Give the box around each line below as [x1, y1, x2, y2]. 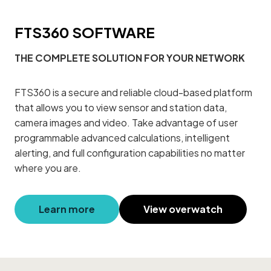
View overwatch [143, 203, 223, 216]
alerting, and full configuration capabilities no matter [15, 146, 245, 159]
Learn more [39, 203, 95, 216]
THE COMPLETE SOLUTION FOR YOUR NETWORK [15, 51, 245, 64]
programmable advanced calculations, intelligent [15, 131, 230, 144]
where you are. [15, 161, 81, 174]
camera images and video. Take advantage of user [15, 116, 238, 129]
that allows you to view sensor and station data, [15, 100, 227, 114]
